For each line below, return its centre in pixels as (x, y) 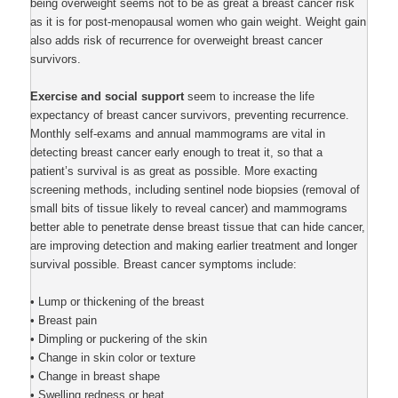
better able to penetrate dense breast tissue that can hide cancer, (198, 227)
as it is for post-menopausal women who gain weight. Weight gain (199, 21)
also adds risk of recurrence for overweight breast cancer (177, 40)
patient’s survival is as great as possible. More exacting (174, 171)
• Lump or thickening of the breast (118, 301)
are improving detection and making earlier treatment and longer (194, 245)
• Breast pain (64, 320)
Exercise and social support (107, 96)
